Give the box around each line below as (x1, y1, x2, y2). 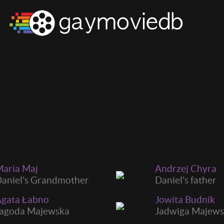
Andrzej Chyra (155, 162, 216, 174)
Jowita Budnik (155, 193, 215, 205)
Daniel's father (155, 174, 216, 185)
